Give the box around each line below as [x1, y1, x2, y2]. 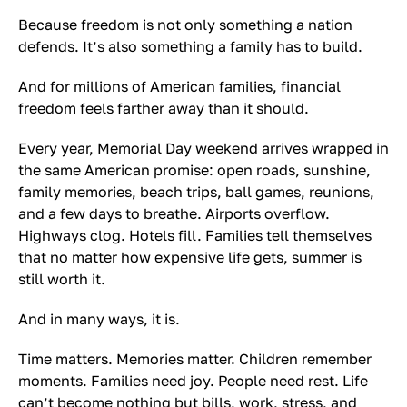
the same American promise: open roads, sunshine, [18, 161, 371, 179]
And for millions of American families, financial [18, 77, 341, 95]
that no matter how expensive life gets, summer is [18, 248, 362, 266]
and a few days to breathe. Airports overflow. [18, 204, 330, 223]
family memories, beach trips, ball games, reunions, [18, 183, 374, 201]
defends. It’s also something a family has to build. [18, 37, 362, 55]
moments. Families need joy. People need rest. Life [18, 372, 368, 390]
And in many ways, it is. [18, 310, 180, 328]
